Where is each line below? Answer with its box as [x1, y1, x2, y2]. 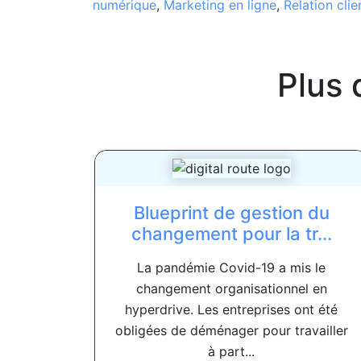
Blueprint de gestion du [133, 202, 330, 224]
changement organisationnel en [135, 280, 327, 297]
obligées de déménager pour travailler [114, 322, 348, 339]
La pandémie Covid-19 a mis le [137, 259, 326, 276]
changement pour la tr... [131, 223, 332, 245]
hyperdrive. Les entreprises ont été [125, 301, 338, 318]
